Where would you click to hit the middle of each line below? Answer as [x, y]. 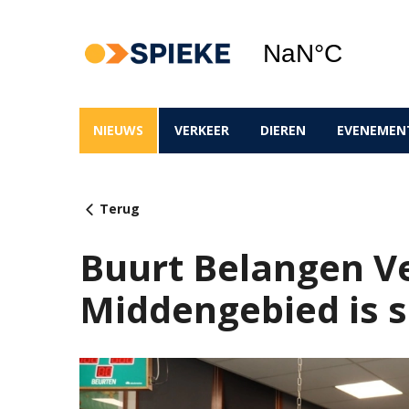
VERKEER [202, 130]
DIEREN [283, 130]
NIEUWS [118, 130]
